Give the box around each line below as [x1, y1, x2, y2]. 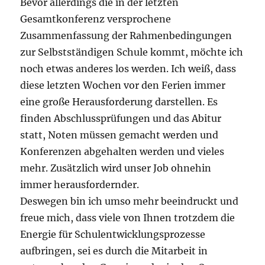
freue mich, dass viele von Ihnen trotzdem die [20, 212, 235, 224]
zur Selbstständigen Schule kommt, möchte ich [20, 46, 244, 59]
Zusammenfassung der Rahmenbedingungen [20, 30, 232, 42]
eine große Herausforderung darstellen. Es [20, 96, 218, 108]
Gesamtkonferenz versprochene [20, 13, 172, 25]
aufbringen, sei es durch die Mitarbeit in [20, 245, 208, 257]
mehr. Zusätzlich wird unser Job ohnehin [20, 162, 212, 174]
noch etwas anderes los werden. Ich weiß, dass [20, 63, 237, 75]
